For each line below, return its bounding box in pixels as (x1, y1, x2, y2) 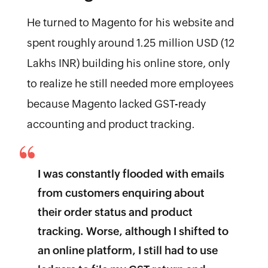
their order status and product (37, 205, 193, 218)
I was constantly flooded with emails (37, 167, 224, 180)
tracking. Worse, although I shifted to (37, 224, 229, 237)
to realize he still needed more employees (26, 77, 234, 90)
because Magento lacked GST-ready (26, 97, 206, 110)
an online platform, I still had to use (37, 243, 218, 257)
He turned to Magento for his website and (26, 16, 234, 29)
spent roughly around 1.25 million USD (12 (26, 36, 234, 49)
